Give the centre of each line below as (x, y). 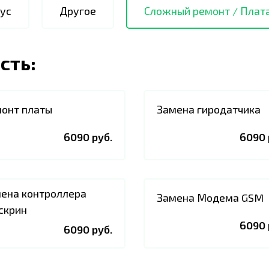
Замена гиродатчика (209, 109)
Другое (78, 11)
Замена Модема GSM (210, 197)
